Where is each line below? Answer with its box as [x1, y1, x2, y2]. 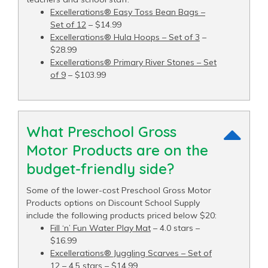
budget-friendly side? [26, 159, 174, 178]
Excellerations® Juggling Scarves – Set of [50, 247, 212, 258]
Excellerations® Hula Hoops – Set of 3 [50, 31, 200, 42]
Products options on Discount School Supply [26, 197, 200, 208]
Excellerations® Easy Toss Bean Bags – [50, 6, 205, 17]
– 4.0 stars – [151, 222, 200, 233]
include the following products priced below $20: [26, 209, 217, 221]
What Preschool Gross [26, 122, 176, 141]
